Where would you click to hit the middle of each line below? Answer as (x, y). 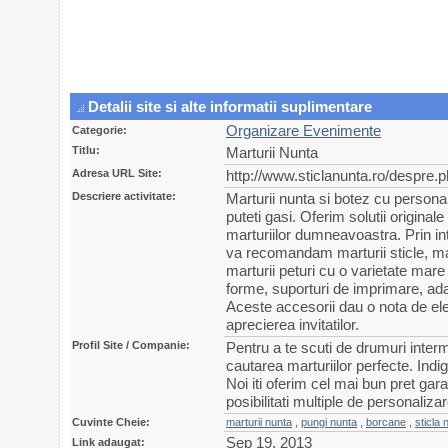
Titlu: (86, 150)
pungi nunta (329, 422)
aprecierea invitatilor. (292, 324)
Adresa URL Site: (117, 173)
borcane (386, 422)
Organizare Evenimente (303, 130)
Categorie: (99, 130)
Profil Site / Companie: (131, 345)
